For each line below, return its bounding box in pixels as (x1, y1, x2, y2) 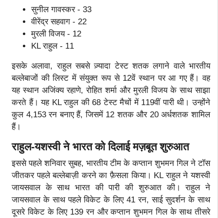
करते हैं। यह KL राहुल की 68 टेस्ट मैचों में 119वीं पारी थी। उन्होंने (12, 97, 210, 107)
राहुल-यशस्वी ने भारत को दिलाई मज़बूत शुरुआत (12, 140, 192, 153)
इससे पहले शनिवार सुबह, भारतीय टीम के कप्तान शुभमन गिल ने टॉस (12, 158, 210, 168)
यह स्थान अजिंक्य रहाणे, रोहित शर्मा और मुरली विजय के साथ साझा (12, 85, 210, 95)
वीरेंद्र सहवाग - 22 (31, 17, 87, 26)
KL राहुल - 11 (31, 41, 74, 51)
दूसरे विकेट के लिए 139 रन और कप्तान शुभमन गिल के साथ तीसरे (12, 207, 210, 217)
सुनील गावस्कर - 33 (31, 4, 91, 14)
